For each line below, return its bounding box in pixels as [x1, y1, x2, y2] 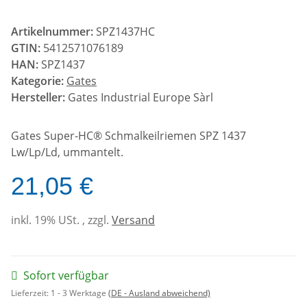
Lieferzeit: [11, 286, 51, 299]
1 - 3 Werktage [51, 286, 108, 299]
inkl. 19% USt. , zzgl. [11, 212, 112, 228]
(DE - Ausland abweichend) [108, 286, 210, 299]
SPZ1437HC [96, 23, 155, 39]
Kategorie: [11, 73, 66, 88]
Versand [112, 212, 155, 228]
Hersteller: [11, 89, 65, 105]
